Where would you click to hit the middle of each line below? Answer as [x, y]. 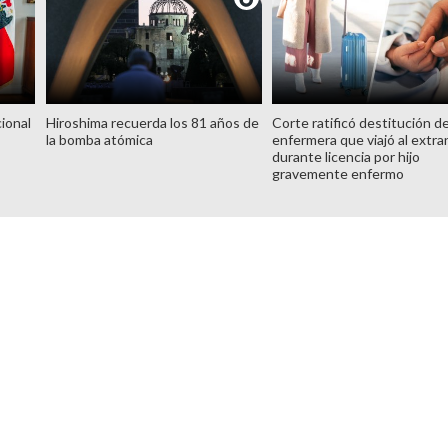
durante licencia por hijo [346, 156]
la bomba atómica [99, 139]
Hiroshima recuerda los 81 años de [152, 122]
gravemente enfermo [338, 173]
